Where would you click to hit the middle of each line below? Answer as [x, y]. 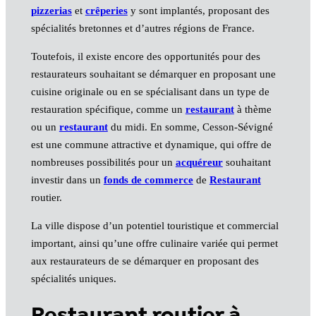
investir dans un [67, 180]
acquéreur [199, 162]
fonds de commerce [148, 180]
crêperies [106, 10]
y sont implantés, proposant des [198, 10]
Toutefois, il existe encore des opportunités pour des [145, 56]
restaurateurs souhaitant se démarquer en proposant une [153, 74]
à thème [253, 109]
